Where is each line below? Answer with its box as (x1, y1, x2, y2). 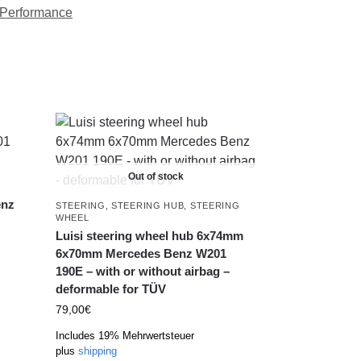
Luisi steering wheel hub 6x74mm (56, 228, 244, 243)
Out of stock (127, 170, 184, 182)
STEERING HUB (111, 200, 185, 210)
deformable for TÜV (56, 281, 167, 296)
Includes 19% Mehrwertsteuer (56, 329, 195, 342)
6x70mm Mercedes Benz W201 (56, 246, 227, 260)
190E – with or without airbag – (56, 263, 230, 278)
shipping (78, 344, 118, 357)
